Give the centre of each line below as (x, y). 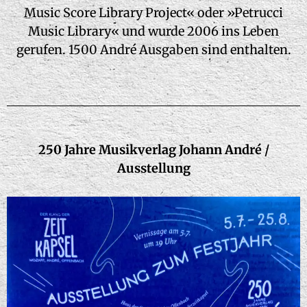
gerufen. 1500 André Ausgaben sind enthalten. (153, 50)
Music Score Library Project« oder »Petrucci (153, 13)
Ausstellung (153, 168)
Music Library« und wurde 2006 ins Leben (153, 31)
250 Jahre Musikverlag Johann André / (153, 150)
